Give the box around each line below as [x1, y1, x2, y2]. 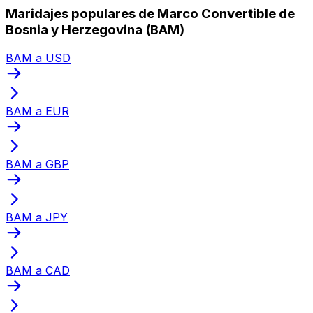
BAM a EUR [6, 103, 69, 118]
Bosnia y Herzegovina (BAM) [6, 21, 184, 38]
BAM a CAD [6, 263, 70, 277]
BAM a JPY [6, 210, 68, 224]
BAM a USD [6, 50, 71, 65]
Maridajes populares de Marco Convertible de [6, 5, 295, 22]
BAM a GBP [6, 156, 69, 171]
